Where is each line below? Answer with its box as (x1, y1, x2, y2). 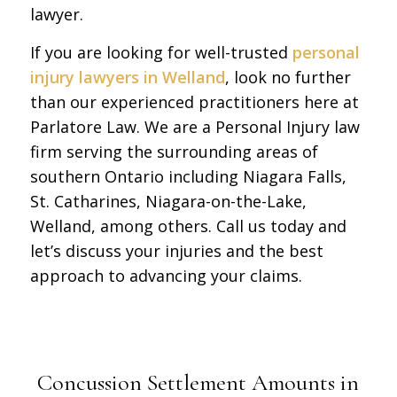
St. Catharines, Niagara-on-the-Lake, (29, 190, 307, 212)
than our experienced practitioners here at (29, 90, 359, 113)
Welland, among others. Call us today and (29, 214, 346, 237)
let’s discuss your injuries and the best (29, 239, 323, 261)
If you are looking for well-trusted (29, 41, 292, 63)
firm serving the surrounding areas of (29, 140, 318, 162)
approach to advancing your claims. (29, 264, 302, 286)
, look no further (224, 66, 351, 88)
